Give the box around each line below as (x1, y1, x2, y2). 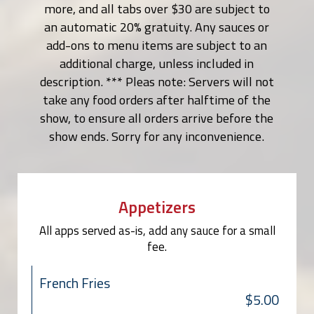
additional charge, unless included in (60, 53, 254, 74)
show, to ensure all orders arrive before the (40, 108, 274, 128)
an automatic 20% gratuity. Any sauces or (44, 17, 270, 37)
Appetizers (118, 194, 196, 220)
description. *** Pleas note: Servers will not (39, 71, 274, 92)
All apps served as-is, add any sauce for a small (39, 221, 275, 240)
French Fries (39, 273, 110, 294)
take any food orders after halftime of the (43, 90, 271, 110)
